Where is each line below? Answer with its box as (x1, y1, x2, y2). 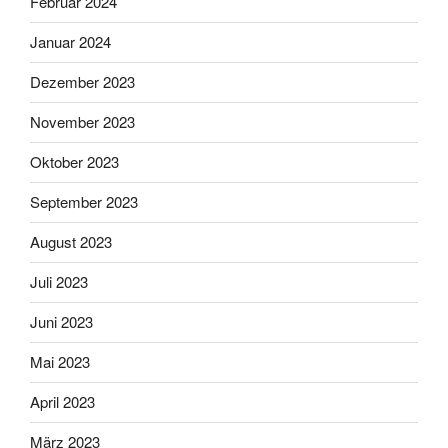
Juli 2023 (30, 271, 88, 293)
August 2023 (30, 231, 112, 253)
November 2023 (30, 111, 135, 133)
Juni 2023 (30, 311, 93, 333)
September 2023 (30, 191, 138, 213)
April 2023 (30, 391, 95, 413)
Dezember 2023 (30, 71, 135, 93)
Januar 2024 (30, 31, 111, 53)
